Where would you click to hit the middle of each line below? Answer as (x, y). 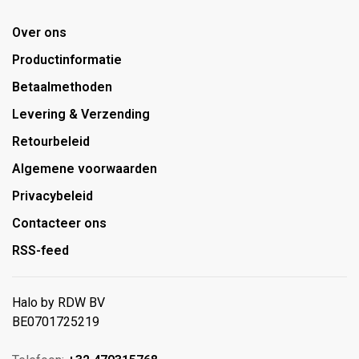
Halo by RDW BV (58, 302)
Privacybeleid (52, 196)
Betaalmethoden (62, 87)
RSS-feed (40, 250)
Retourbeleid (51, 141)
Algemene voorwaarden (85, 168)
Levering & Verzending (81, 114)
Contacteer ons (59, 223)
